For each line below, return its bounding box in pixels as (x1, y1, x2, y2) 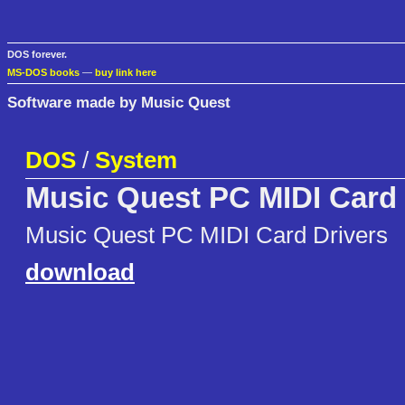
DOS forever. (7, 49, 67, 61)
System (95, 146, 177, 174)
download (25, 259, 135, 287)
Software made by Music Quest (7, 92, 231, 111)
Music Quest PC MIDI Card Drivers (25, 221, 388, 250)
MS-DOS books (7, 67, 80, 79)
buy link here (95, 67, 156, 79)
